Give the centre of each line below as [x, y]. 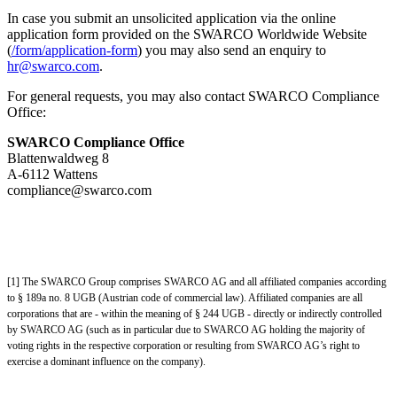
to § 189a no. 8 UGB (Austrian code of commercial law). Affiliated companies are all [185, 298]
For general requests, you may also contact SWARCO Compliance [193, 97]
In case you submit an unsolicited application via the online [171, 19]
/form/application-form [74, 51]
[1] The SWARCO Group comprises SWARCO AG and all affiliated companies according [197, 282]
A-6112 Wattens [52, 175]
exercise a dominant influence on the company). [106, 362]
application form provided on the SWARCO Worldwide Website [187, 35]
